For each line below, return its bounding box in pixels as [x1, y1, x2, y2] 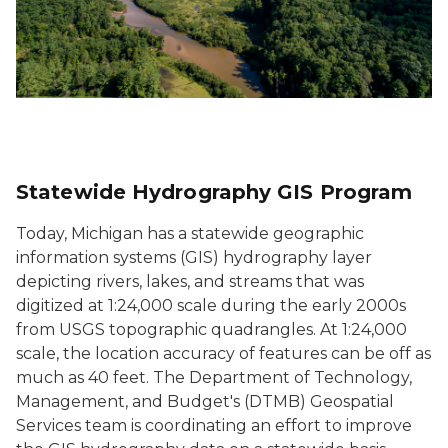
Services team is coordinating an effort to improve [16, 416, 412, 436]
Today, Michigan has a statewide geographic [16, 224, 364, 244]
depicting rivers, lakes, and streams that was [16, 272, 364, 292]
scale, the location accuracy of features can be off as [16, 344, 431, 364]
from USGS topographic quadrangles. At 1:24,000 [16, 320, 407, 340]
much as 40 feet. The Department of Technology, [16, 368, 412, 388]
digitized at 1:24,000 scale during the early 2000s [16, 296, 406, 316]
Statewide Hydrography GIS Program [16, 180, 413, 205]
